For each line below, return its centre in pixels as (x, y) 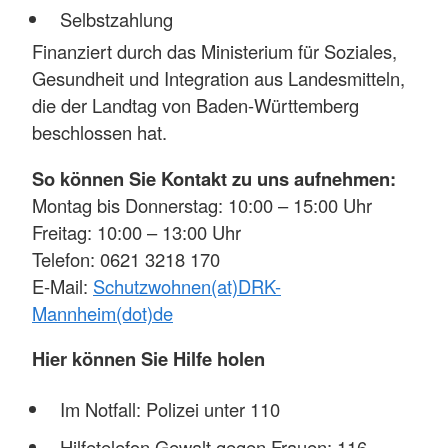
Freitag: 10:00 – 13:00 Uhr (139, 231)
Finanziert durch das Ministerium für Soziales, (214, 51)
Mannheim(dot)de (102, 312)
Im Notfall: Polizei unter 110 (172, 408)
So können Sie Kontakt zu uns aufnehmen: (216, 178)
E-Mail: (62, 285)
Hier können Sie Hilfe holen (148, 358)
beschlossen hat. (99, 132)
